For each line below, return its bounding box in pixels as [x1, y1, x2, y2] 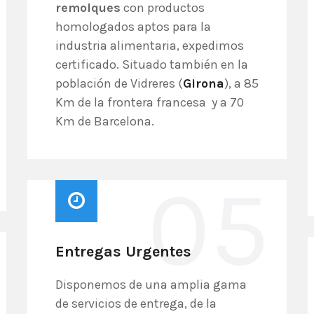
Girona [183, 76, 224, 91]
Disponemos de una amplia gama [55, 277, 247, 292]
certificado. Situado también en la [55, 57, 248, 72]
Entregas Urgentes [55, 243, 191, 261]
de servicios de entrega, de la [55, 296, 217, 311]
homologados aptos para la [55, 19, 211, 34]
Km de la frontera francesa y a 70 [55, 95, 244, 110]
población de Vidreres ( [55, 76, 183, 91]
